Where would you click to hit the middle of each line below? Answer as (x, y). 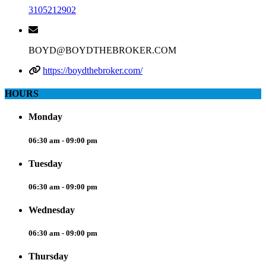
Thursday (48, 256)
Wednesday (52, 210)
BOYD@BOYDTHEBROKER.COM (102, 50)
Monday (45, 117)
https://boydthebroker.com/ (93, 70)
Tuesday (45, 163)
